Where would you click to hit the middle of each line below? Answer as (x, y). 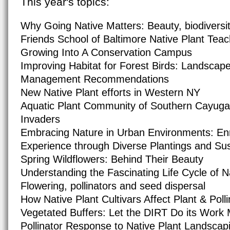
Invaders (42, 119)
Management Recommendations (96, 79)
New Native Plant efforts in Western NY (112, 92)
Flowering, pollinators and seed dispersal (113, 186)
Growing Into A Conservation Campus (108, 52)
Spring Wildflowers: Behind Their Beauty (112, 159)
